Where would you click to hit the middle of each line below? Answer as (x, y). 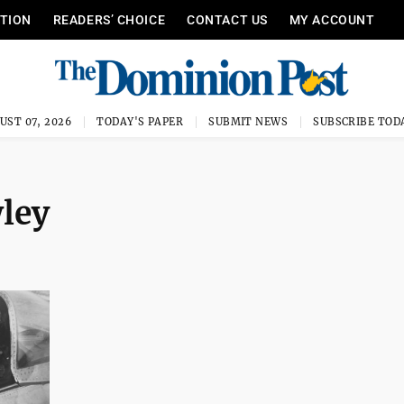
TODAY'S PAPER (140, 122)
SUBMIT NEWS (248, 122)
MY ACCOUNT (332, 20)
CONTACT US (227, 20)
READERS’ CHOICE (109, 20)
